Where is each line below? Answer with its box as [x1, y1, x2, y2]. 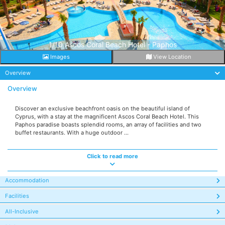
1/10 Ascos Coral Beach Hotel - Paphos [48, 40, 177, 49]
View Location [152, 53, 191, 60]
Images [49, 53, 70, 60]
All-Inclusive [5, 207, 39, 215]
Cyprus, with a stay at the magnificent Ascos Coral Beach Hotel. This [15, 113, 199, 120]
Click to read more [87, 152, 138, 160]
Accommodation [5, 176, 49, 184]
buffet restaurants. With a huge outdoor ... [15, 129, 129, 136]
